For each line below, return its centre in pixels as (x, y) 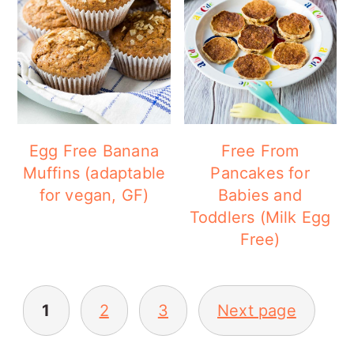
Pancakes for (260, 173)
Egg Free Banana (94, 151)
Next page (257, 311)
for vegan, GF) (94, 195)
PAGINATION (108, 325)
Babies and (260, 195)
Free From (260, 151)
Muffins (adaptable (94, 173)
